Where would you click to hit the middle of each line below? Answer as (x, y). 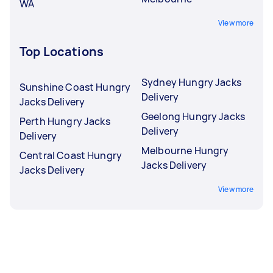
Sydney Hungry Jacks (191, 82)
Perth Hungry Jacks (65, 121)
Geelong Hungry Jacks (193, 116)
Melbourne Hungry (185, 150)
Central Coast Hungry (71, 155)
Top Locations (62, 51)
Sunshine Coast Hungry (75, 87)
